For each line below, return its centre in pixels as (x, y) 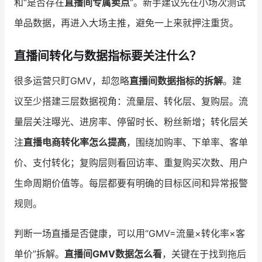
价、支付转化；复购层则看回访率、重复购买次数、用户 (131, 162)
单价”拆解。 (39, 254)
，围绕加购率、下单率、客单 (187, 142)
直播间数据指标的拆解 (176, 80)
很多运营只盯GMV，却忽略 (72, 80)
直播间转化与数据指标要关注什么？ (108, 56)
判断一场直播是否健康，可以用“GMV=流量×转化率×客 (130, 233)
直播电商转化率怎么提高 (75, 142)
